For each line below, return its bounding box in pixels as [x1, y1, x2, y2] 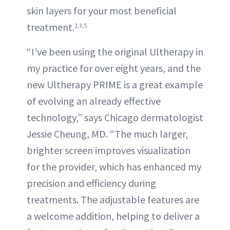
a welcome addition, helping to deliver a [27, 209, 200, 223]
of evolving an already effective [27, 94, 161, 108]
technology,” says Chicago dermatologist [27, 111, 203, 124]
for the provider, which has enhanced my [27, 160, 201, 174]
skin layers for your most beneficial [27, 4, 177, 17]
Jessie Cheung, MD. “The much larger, [27, 127, 188, 141]
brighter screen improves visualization [27, 144, 190, 157]
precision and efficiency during [27, 177, 156, 190]
